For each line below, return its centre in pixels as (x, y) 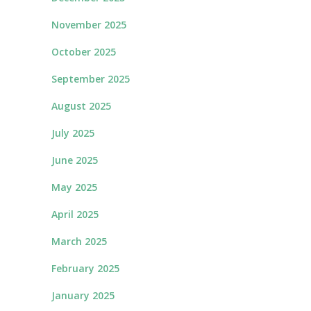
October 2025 (84, 52)
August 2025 (81, 106)
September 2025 (91, 79)
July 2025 (73, 133)
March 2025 (79, 241)
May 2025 (74, 187)
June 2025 (75, 160)
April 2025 (75, 214)
